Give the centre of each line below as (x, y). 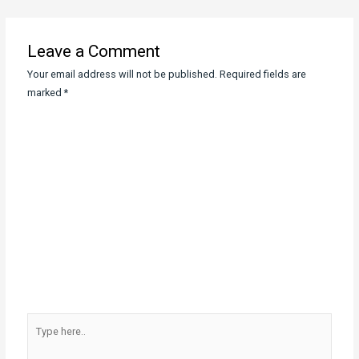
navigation (28, 10)
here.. (39, 341)
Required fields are (263, 75)
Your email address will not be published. (123, 75)
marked (46, 93)
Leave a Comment (94, 52)
